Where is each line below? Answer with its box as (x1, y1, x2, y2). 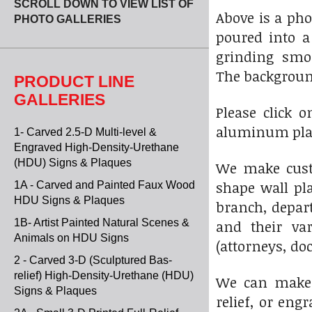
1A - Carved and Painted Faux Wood (14, 179, 195, 191)
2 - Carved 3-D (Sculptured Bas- (14, 254, 172, 266)
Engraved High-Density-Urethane (14, 141, 179, 153)
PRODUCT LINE (14, 72, 134, 91)
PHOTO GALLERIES (14, 13, 121, 25)
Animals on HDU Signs (14, 232, 129, 244)
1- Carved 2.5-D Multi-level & (14, 126, 157, 138)
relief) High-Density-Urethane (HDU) (14, 270, 194, 281)
